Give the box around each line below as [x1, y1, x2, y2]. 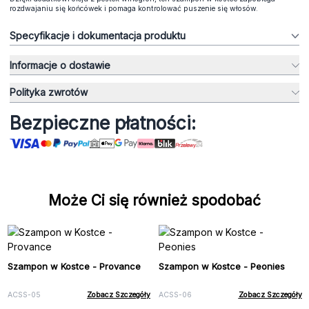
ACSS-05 [7, 290, 41, 299]
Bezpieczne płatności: [10, 112, 196, 134]
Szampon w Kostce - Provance [7, 261, 141, 272]
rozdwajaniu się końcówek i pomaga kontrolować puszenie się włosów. [10, 3, 258, 13]
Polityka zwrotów [10, 86, 88, 99]
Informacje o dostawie [10, 59, 110, 71]
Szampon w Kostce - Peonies [159, 261, 285, 272]
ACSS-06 [159, 290, 192, 299]
